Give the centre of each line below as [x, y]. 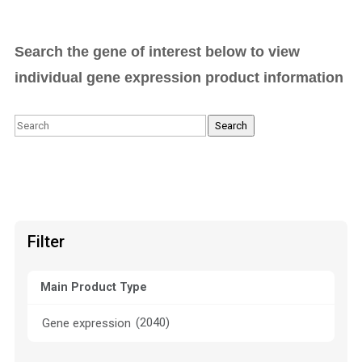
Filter [46, 241]
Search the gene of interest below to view [157, 51]
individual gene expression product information [179, 77]
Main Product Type [93, 286]
